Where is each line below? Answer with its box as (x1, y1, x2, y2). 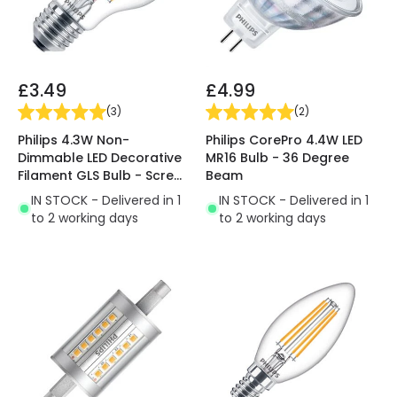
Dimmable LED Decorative (18, 148, 182, 167)
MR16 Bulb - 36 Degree (206, 148, 349, 167)
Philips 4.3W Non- (18, 130, 129, 149)
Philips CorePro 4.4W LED (206, 130, 362, 149)
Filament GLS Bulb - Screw (18, 166, 184, 184)
